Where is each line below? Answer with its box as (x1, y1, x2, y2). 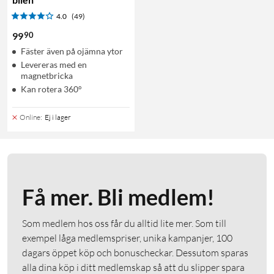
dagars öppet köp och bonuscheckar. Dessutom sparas (22, 246, 248, 259)
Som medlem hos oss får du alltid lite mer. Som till (22, 217, 226, 229)
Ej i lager (45, 112, 71, 122)
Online (20, 112, 40, 122)
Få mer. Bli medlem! (22, 183, 215, 210)
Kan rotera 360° (21, 83, 82, 94)
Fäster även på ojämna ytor (21, 45, 123, 56)
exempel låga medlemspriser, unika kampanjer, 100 (22, 231, 232, 244)
